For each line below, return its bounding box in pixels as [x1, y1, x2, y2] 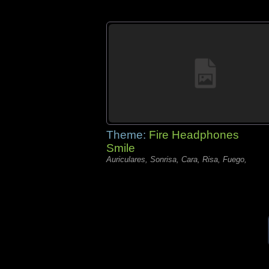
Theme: [106, 128, 149, 141]
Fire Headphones [149, 128, 239, 141]
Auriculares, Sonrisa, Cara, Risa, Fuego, [106, 155, 247, 164]
